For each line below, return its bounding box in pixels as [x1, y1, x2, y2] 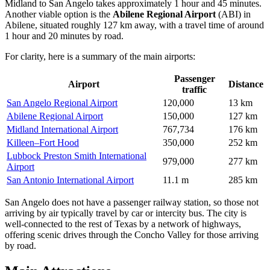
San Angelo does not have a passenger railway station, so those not [5, 196, 259, 207]
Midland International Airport [7, 124, 118, 134]
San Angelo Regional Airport [7, 97, 118, 108]
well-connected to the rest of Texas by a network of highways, [5, 218, 241, 229]
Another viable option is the [5, 8, 113, 19]
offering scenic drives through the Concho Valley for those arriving [5, 229, 259, 240]
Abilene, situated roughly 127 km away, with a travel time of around [5, 19, 264, 30]
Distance [228, 78, 263, 89]
